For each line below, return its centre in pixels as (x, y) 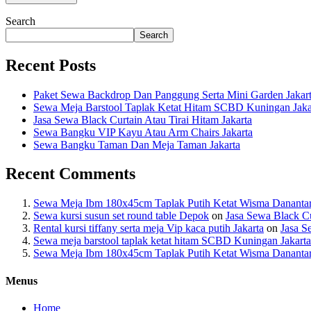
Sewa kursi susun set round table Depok (121, 216)
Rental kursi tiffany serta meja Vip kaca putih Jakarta (149, 228)
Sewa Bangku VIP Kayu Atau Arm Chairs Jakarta (143, 132)
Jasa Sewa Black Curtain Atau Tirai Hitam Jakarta (143, 119)
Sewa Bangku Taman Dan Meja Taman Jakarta (137, 144)
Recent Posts (51, 65)
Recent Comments (70, 174)
